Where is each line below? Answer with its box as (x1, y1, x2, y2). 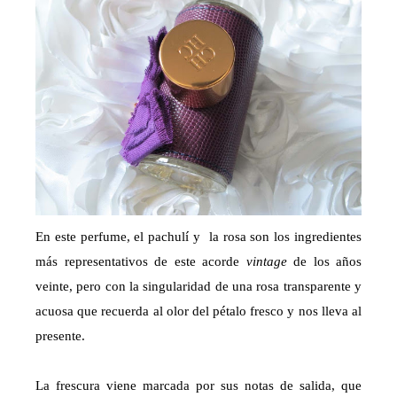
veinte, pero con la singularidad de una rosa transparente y (35, 279, 362, 294)
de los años (293, 254, 362, 269)
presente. (35, 329, 85, 344)
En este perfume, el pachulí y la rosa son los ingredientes (35, 230, 362, 245)
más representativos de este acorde (35, 254, 239, 269)
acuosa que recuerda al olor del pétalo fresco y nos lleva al (35, 304, 362, 319)
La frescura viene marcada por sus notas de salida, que (35, 378, 362, 393)
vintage (239, 254, 293, 269)
